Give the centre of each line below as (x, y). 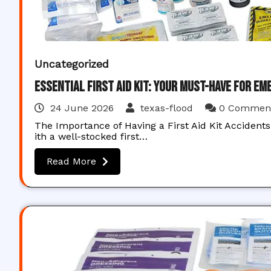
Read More (71, 161)
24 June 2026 (82, 108)
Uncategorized (72, 64)
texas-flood (167, 108)
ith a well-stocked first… (91, 136)
